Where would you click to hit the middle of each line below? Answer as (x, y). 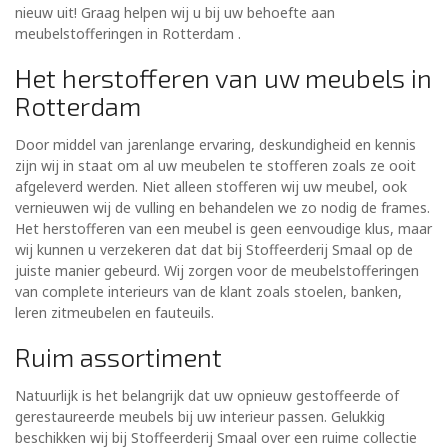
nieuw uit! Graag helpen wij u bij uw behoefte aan (175, 13)
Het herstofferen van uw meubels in (223, 78)
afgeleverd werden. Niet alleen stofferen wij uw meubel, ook (211, 187)
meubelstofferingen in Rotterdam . (128, 34)
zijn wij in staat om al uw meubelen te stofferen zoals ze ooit (215, 166)
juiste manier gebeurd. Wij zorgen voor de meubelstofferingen (217, 271)
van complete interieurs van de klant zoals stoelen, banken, (208, 292)
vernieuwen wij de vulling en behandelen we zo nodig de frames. (222, 208)
